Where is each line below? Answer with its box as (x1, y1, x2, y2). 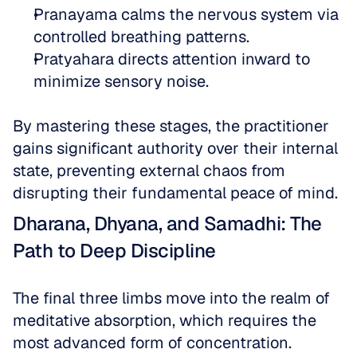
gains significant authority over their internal (13, 138, 338, 159)
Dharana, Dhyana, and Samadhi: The (13, 211, 322, 236)
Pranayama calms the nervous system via (33, 4, 339, 25)
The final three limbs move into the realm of (13, 288, 330, 308)
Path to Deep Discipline (13, 238, 216, 263)
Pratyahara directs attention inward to (33, 49, 310, 69)
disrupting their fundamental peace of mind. (13, 182, 338, 203)
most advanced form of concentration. (13, 332, 292, 353)
